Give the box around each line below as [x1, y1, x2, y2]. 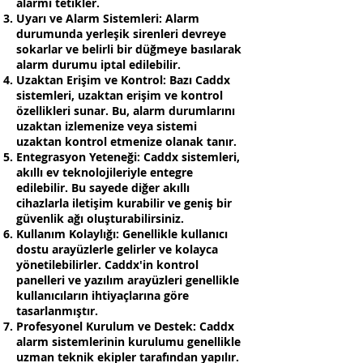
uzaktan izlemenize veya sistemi [16, 118, 197, 134]
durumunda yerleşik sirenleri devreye [16, 26, 226, 41]
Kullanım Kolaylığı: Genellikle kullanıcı [16, 226, 228, 241]
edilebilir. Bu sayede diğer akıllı [16, 180, 190, 195]
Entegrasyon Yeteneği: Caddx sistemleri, [16, 149, 240, 164]
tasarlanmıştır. [16, 303, 98, 318]
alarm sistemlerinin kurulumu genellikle [16, 334, 241, 349]
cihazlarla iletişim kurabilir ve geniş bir [16, 195, 232, 211]
